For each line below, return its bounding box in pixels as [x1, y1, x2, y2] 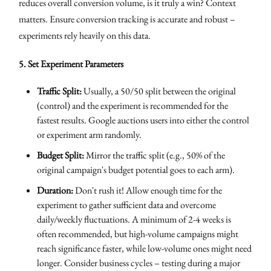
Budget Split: [37, 148, 85, 162]
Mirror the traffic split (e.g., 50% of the [84, 148, 226, 162]
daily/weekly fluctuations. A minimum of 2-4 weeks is [37, 212, 232, 226]
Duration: [37, 183, 74, 197]
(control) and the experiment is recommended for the [37, 99, 229, 112]
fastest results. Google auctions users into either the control [37, 113, 250, 126]
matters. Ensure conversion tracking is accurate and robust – [19, 12, 236, 25]
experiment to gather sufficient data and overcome [37, 198, 217, 211]
